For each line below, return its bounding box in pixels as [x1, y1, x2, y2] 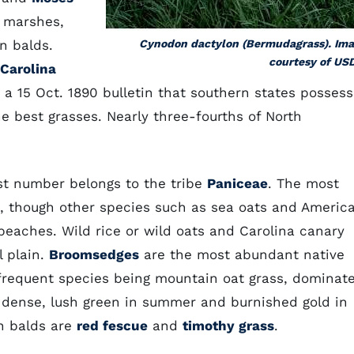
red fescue [77, 318, 148, 333]
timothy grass [183, 318, 274, 333]
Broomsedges [49, 247, 139, 262]
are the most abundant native [139, 247, 345, 262]
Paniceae [207, 175, 268, 191]
